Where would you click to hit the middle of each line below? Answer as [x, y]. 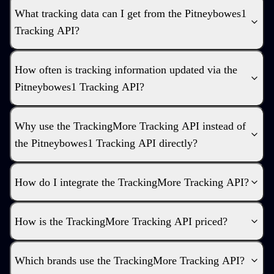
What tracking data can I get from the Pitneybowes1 [131, 13]
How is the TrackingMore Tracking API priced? [121, 221]
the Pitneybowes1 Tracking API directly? [106, 143]
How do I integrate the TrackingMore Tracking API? [132, 182]
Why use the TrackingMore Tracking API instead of [130, 126]
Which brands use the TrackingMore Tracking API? [130, 261]
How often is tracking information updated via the [126, 70]
